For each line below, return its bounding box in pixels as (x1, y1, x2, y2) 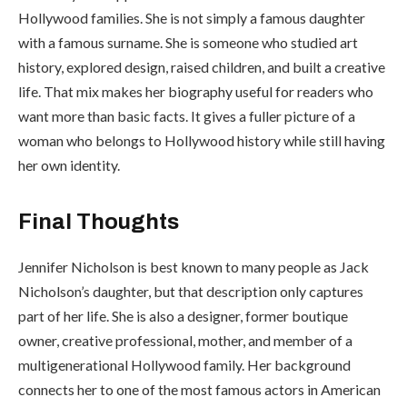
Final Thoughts (18, 210, 179, 234)
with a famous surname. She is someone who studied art (18, 33, 358, 51)
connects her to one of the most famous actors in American (18, 381, 381, 399)
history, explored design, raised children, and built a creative (18, 57, 385, 75)
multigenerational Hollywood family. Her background (18, 356, 351, 374)
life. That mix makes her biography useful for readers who (18, 82, 373, 100)
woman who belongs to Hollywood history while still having (18, 131, 385, 149)
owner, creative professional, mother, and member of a (18, 332, 352, 350)
